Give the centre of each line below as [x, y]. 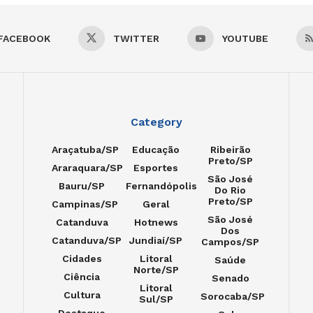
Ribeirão [230, 150]
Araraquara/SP [87, 168]
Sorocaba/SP [232, 297]
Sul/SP [156, 299]
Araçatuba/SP [85, 150]
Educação [156, 150]
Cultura [82, 295]
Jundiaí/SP [156, 241]
